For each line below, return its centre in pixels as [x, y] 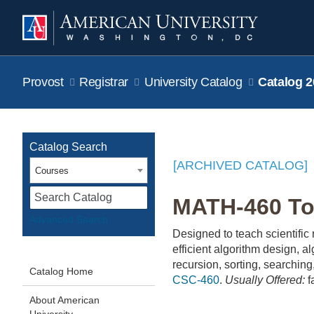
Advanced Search [69, 219]
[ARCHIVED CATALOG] [240, 165]
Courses [52, 171]
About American [64, 300]
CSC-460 [196, 280]
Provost [43, 82]
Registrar [104, 82]
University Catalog [195, 82]
